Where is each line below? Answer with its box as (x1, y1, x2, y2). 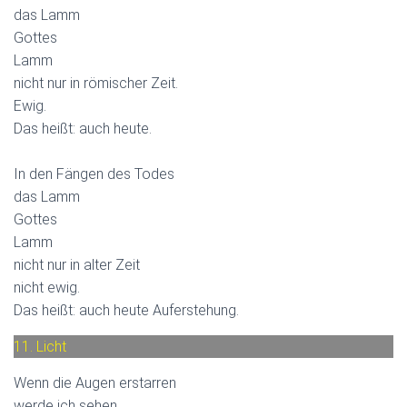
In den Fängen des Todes (14, 164, 174, 183)
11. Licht (14, 337, 66, 355)
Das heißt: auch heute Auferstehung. (14, 301, 239, 319)
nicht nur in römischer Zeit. (14, 74, 178, 92)
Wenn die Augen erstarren (14, 373, 176, 392)
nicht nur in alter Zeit (14, 255, 140, 273)
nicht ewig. (14, 278, 80, 296)
